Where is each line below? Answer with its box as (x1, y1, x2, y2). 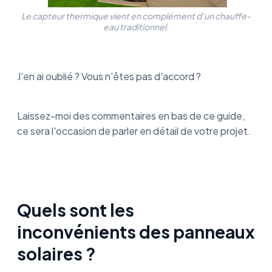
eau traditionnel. (103, 21, 169, 33)
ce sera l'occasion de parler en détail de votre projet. (17, 124, 251, 138)
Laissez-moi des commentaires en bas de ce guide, (17, 109, 245, 123)
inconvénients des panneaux (17, 221, 255, 243)
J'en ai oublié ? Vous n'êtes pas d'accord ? (17, 70, 203, 83)
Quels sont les (17, 199, 134, 221)
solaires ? (17, 243, 96, 265)
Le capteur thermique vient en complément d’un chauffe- (21, 10, 251, 22)
